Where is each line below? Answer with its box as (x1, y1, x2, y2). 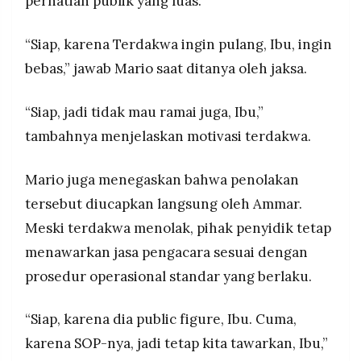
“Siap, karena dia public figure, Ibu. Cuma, (25, 310, 297, 329)
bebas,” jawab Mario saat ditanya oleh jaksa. (25, 60, 307, 78)
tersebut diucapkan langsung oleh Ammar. (25, 194, 302, 213)
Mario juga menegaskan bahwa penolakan (25, 170, 299, 189)
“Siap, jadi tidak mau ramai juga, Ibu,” (25, 102, 263, 121)
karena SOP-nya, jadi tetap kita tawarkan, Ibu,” (25, 334, 328, 353)
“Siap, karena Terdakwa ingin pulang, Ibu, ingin (25, 35, 332, 54)
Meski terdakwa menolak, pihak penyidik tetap (25, 218, 331, 237)
